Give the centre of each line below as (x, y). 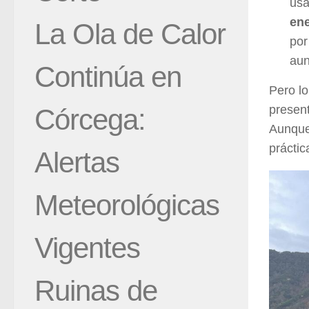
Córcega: (90, 119)
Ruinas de (96, 290)
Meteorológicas (127, 205)
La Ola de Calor (130, 34)
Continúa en (108, 77)
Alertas (77, 162)
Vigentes (87, 248)
